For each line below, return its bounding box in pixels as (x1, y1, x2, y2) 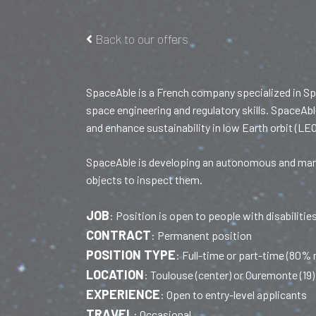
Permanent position (157, 228, 252, 242)
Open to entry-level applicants (166, 287, 307, 301)
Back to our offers (92, 30, 188, 47)
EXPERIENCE (86, 286, 160, 302)
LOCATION (86, 266, 144, 282)
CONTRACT (86, 226, 151, 243)
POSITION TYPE (86, 246, 176, 262)
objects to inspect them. (86, 172, 202, 186)
